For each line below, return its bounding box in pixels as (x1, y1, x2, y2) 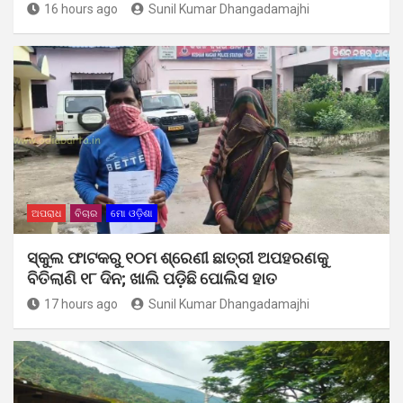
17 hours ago (44, 296, 118, 311)
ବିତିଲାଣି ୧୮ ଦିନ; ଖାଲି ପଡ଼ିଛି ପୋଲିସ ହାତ (27, 268, 277, 288)
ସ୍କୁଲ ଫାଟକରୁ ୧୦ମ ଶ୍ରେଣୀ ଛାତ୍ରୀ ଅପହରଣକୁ (27, 247, 328, 267)
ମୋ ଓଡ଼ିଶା (111, 207, 153, 219)
